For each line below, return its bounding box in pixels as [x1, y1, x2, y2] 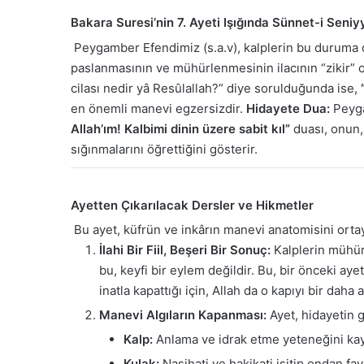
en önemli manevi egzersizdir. [71, 100, 246, 116]
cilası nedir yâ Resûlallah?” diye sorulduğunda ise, [71, 80, 361, 96]
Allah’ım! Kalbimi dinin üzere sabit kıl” [71, 120, 290, 136]
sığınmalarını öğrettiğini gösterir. [71, 141, 258, 157]
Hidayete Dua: [246, 100, 330, 116]
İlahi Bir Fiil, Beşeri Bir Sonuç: [99, 242, 271, 258]
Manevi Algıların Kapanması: [99, 307, 266, 323]
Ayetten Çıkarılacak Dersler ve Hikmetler [71, 197, 314, 213]
